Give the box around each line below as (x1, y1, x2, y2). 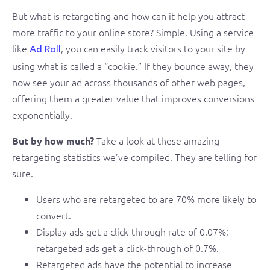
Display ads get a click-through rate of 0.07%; (36, 225, 228, 238)
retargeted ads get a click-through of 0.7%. (36, 241, 219, 254)
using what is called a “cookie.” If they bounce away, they (12, 59, 254, 72)
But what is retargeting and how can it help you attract (12, 9, 245, 22)
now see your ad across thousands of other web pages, (12, 75, 245, 89)
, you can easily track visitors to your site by (61, 42, 245, 55)
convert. (36, 209, 71, 222)
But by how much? (12, 134, 94, 147)
